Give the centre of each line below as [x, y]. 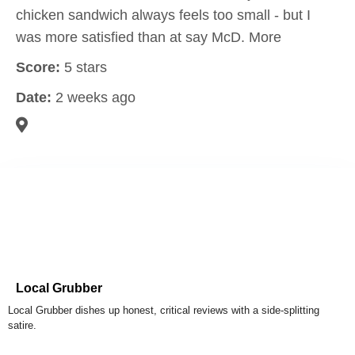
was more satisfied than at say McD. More [149, 37]
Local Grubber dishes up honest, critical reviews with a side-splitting [164, 310]
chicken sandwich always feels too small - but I [163, 15]
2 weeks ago [94, 97]
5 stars [84, 67]
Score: [38, 67]
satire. [22, 325]
